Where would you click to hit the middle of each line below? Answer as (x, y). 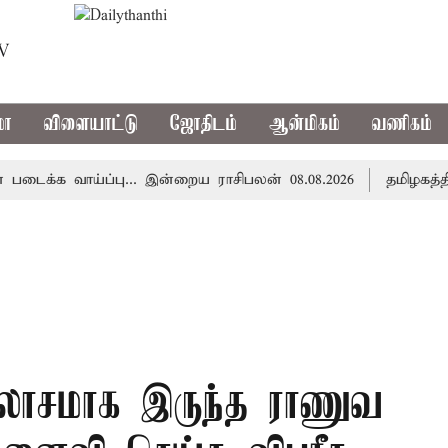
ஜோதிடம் (204, 124)
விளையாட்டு (91, 124)
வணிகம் (402, 124)
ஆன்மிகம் (305, 124)
